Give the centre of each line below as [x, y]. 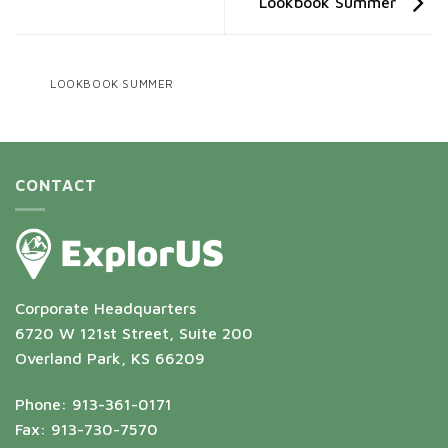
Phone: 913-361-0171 [93, 403]
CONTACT [56, 184]
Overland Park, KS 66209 [110, 358]
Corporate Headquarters [105, 308]
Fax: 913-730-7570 [86, 428]
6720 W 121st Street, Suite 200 [134, 333]
